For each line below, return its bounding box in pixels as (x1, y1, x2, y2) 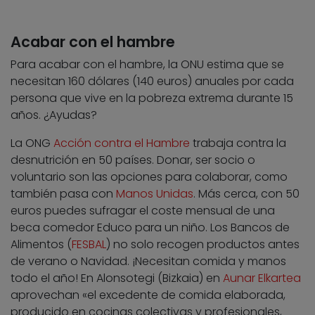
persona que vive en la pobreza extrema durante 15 (11, 89, 293, 106)
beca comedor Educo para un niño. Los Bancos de (11, 219, 290, 236)
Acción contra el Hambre (53, 134, 190, 151)
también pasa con (11, 185, 116, 202)
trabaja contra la (190, 134, 286, 151)
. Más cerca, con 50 (193, 185, 300, 202)
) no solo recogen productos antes (106, 236, 300, 252)
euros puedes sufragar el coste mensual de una (11, 202, 275, 219)
